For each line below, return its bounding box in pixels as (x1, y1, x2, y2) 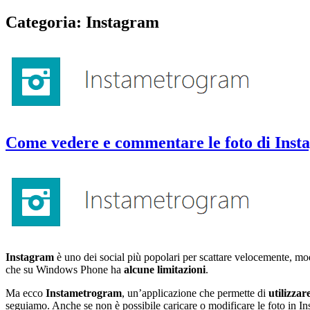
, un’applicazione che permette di (122, 286, 268, 299)
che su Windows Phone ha (6, 263, 121, 275)
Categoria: (6, 12, 86, 31)
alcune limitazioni (121, 263, 206, 275)
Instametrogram (46, 286, 122, 299)
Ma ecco (6, 286, 46, 299)
